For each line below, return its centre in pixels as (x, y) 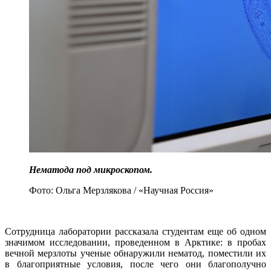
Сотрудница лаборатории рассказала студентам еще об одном (135, 232)
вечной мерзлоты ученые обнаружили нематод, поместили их (135, 253)
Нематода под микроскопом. (92, 170)
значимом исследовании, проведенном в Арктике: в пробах (135, 243)
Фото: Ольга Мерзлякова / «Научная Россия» (121, 191)
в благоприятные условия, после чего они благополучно (135, 264)
